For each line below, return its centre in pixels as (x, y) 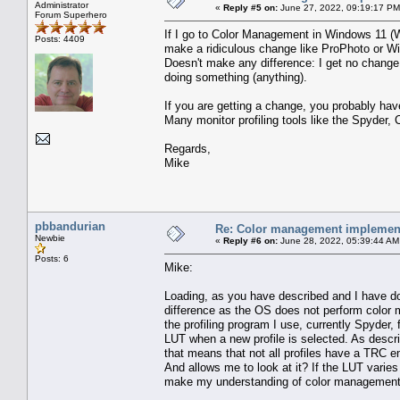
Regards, (187, 148)
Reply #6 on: (250, 240)
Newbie (50, 237)
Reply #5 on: (250, 7)
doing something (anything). (236, 77)
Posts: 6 (52, 258)
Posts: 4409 (60, 38)
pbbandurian (70, 226)
